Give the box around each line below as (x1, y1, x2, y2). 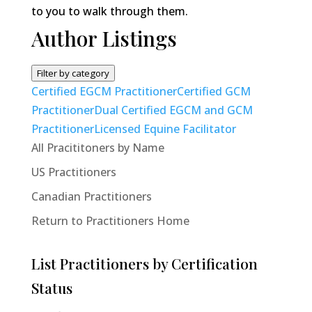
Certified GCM (176, 84, 251, 99)
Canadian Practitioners (31, 189, 152, 204)
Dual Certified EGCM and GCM (93, 102, 253, 118)
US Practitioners (31, 164, 116, 180)
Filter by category (36, 67, 109, 79)
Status (31, 278, 72, 297)
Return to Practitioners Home (31, 213, 189, 228)
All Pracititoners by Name (31, 140, 164, 155)
